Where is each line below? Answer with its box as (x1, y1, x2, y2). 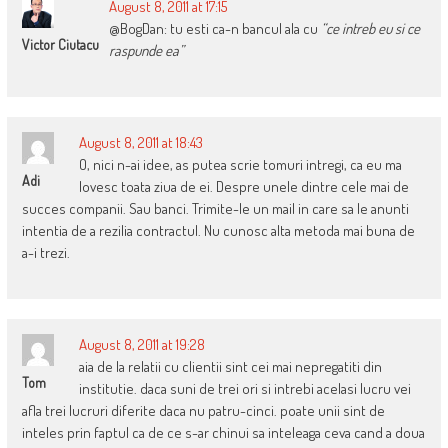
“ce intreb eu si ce (320, 18, 420, 38)
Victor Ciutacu (21, 35, 99, 53)
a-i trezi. (21, 242, 70, 262)
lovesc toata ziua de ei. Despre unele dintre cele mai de (78, 176, 409, 196)
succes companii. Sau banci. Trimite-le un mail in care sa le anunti (21, 198, 409, 218)
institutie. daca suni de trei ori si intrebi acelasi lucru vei (78, 378, 411, 398)
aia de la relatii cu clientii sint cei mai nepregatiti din (78, 356, 382, 376)
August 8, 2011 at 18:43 (78, 132, 203, 152)
